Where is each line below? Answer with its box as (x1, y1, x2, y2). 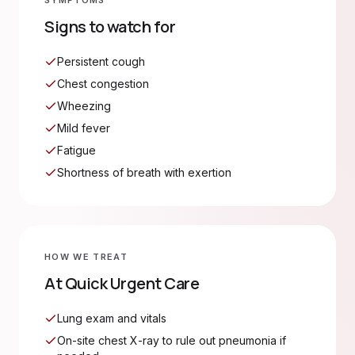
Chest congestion (57, 77, 149, 90)
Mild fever (57, 121, 110, 135)
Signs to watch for (44, 16, 175, 37)
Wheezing (57, 99, 111, 113)
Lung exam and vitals (57, 311, 166, 325)
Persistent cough (57, 55, 145, 68)
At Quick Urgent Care (44, 273, 199, 294)
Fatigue (57, 143, 96, 157)
